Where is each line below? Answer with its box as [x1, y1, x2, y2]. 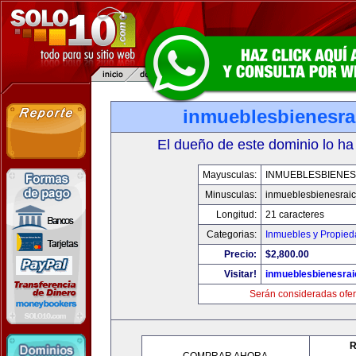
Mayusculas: [202, 169, 257, 180]
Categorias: [206, 229, 257, 240]
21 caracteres [265, 209, 324, 220]
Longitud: [215, 209, 257, 220]
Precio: [223, 249, 257, 260]
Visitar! [223, 269, 257, 280]
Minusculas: [204, 189, 257, 200]
